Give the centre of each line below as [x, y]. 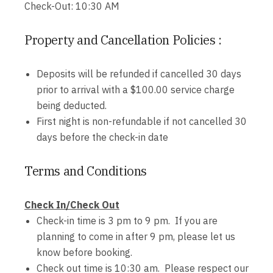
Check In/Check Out [72, 205]
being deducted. [72, 105]
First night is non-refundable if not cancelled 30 [142, 121]
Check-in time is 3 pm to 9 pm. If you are [127, 221]
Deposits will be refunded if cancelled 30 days [139, 74]
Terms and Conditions [86, 171]
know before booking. [84, 252]
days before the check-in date [102, 137]
